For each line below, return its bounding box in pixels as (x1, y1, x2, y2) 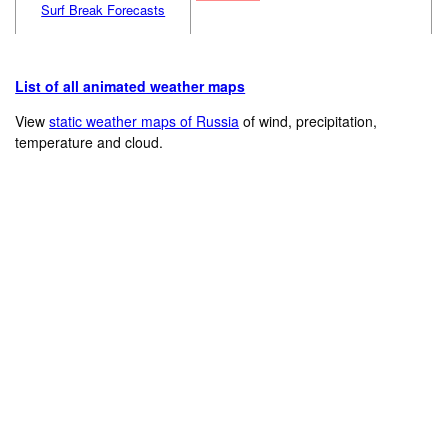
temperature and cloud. (15, 132, 164, 153)
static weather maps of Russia (49, 111, 240, 132)
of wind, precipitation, (239, 111, 378, 132)
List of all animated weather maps (15, 76, 246, 97)
